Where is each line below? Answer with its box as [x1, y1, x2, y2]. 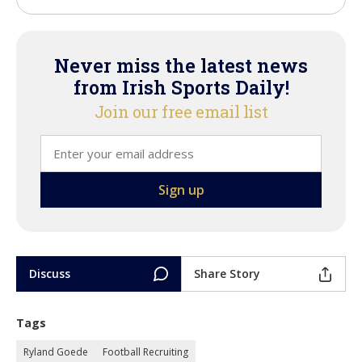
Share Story [194, 266, 260, 282]
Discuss [29, 266, 70, 282]
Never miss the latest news [54, 53, 308, 78]
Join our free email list [94, 101, 268, 123]
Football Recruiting [103, 345, 188, 360]
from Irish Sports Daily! [73, 75, 289, 100]
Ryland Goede [23, 345, 88, 360]
